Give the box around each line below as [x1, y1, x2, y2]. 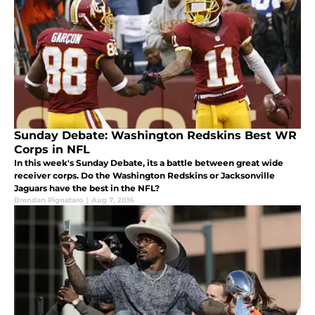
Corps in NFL [14, 143, 90, 157]
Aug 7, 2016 [91, 195, 134, 205]
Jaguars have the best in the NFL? [14, 183, 160, 194]
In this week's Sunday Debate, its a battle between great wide [14, 157, 283, 169]
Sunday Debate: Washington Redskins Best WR [14, 129, 297, 143]
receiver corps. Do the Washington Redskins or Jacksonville [14, 170, 275, 181]
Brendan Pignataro [14, 195, 84, 205]
